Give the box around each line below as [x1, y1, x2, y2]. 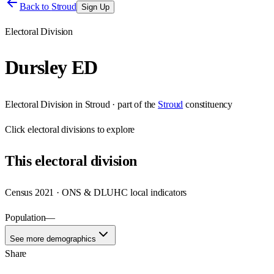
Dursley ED [5, 56, 98, 79]
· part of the [109, 98, 156, 109]
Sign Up [81, 2, 109, 12]
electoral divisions [28, 124, 95, 135]
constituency [185, 98, 233, 109]
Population [5, 212, 46, 223]
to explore [95, 124, 135, 135]
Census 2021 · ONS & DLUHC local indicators [5, 187, 187, 198]
